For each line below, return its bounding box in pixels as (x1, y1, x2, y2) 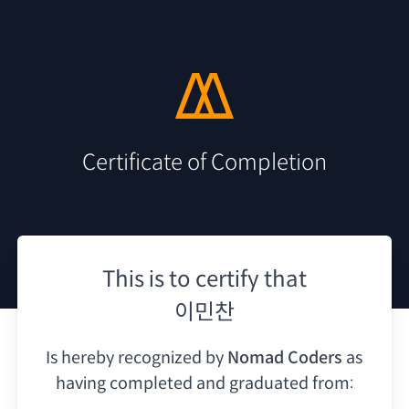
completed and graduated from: (109, 372, 353, 393)
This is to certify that (102, 265, 307, 293)
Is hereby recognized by (46, 347, 225, 368)
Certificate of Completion (82, 148, 327, 176)
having (55, 372, 106, 393)
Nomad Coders (227, 347, 343, 368)
